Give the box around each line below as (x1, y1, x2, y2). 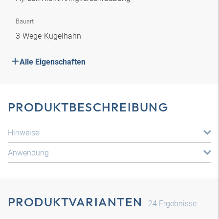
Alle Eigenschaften (20, 57, 86, 66)
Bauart (16, 17, 34, 25)
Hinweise (8, 127, 39, 138)
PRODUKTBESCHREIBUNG (8, 99, 168, 115)
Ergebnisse (157, 198, 197, 209)
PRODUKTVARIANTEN (8, 194, 142, 210)
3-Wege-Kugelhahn (16, 30, 83, 41)
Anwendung (8, 147, 49, 158)
